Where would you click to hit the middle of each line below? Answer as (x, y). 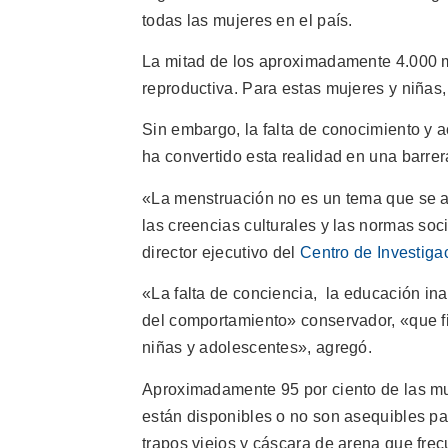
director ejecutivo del (221, 252)
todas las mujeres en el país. (247, 20)
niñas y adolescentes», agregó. (257, 348)
